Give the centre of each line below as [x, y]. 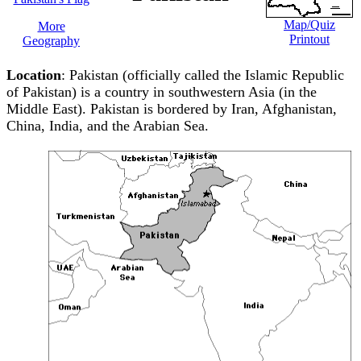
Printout [309, 39]
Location [34, 75]
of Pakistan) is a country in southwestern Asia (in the [162, 92]
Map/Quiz [309, 25]
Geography [51, 41]
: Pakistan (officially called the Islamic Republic [203, 75]
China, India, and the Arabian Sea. [108, 126]
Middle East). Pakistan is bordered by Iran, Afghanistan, [172, 109]
